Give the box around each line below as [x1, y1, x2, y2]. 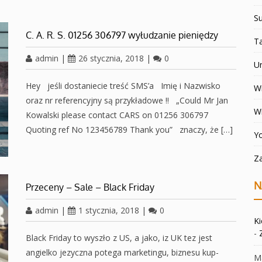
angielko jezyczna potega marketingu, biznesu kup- [26, 247, 219, 258]
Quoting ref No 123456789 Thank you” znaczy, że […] [26, 123, 233, 135]
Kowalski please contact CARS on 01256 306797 [26, 109, 208, 120]
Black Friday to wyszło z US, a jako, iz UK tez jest [26, 232, 212, 244]
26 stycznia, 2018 [78, 52, 144, 64]
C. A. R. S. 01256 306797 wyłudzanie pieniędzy [26, 29, 218, 41]
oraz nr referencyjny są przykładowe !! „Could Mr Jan [26, 94, 228, 106]
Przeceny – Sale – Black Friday [26, 181, 154, 194]
